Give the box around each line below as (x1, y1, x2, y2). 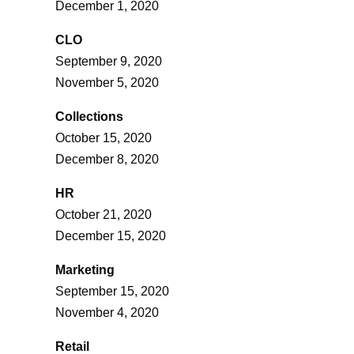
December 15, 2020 (55, 228, 166, 243)
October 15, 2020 (55, 130, 152, 145)
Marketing (55, 262, 115, 277)
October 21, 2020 (55, 207, 152, 221)
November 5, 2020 (55, 75, 159, 89)
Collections (55, 109, 123, 123)
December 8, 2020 (55, 152, 159, 166)
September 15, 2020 (55, 284, 169, 298)
